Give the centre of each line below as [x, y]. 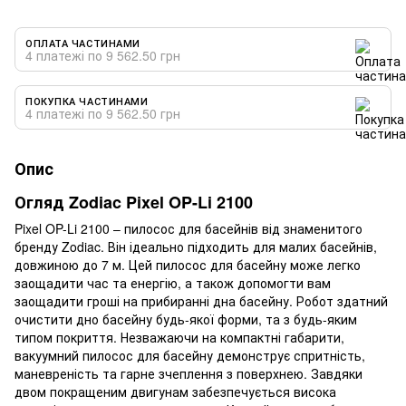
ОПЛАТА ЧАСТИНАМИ [83, 42]
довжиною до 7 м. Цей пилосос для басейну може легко [188, 264]
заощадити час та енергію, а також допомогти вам [173, 282]
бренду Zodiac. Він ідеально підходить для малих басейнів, [196, 246]
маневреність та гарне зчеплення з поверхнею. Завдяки [188, 373]
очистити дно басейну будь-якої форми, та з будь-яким [186, 319]
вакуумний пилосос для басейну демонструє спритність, [190, 355]
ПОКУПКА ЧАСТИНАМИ [87, 100]
